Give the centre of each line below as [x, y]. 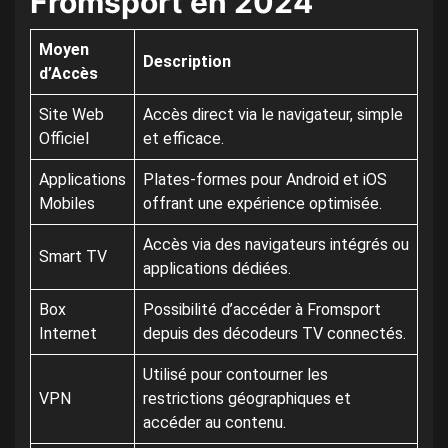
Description [187, 62]
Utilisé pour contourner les [235, 375]
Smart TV [73, 257]
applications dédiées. [217, 269]
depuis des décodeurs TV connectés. [274, 334]
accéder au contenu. [214, 423]
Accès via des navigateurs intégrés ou [276, 245]
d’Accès [68, 74]
